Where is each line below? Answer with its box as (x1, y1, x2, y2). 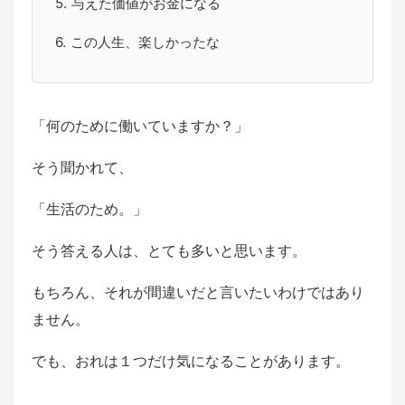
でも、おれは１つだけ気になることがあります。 (32, 352, 350, 371)
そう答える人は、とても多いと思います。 (32, 241, 306, 260)
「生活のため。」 (32, 200, 147, 219)
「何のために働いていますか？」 (32, 117, 249, 136)
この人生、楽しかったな (71, 33, 220, 52)
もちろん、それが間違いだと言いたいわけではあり (32, 283, 364, 302)
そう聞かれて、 (32, 158, 133, 177)
